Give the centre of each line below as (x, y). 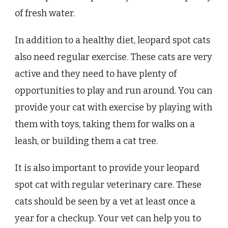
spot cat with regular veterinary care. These (108, 185)
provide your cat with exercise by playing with (113, 108)
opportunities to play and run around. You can (113, 91)
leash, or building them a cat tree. (86, 141)
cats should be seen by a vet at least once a (105, 202)
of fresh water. (45, 13)
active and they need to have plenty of (96, 74)
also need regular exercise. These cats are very (113, 57)
